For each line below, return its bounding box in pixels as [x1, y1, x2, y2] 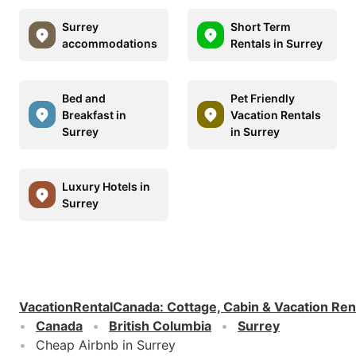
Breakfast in [62, 107, 126, 122]
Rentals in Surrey [230, 36, 323, 50]
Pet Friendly [230, 91, 295, 105]
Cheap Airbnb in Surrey [36, 336, 176, 353]
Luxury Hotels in [62, 179, 150, 193]
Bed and [62, 91, 106, 105]
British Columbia [109, 317, 211, 334]
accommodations [62, 36, 157, 50]
